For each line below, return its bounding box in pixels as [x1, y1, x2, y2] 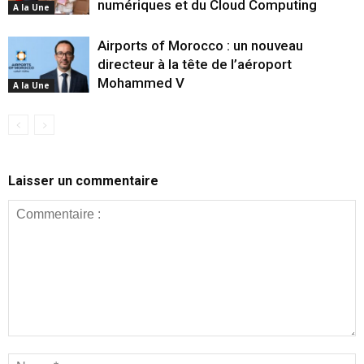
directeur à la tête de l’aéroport [97, 56, 292, 73]
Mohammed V [97, 75, 184, 92]
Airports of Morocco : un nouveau [97, 37, 303, 54]
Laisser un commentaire [8, 173, 158, 189]
